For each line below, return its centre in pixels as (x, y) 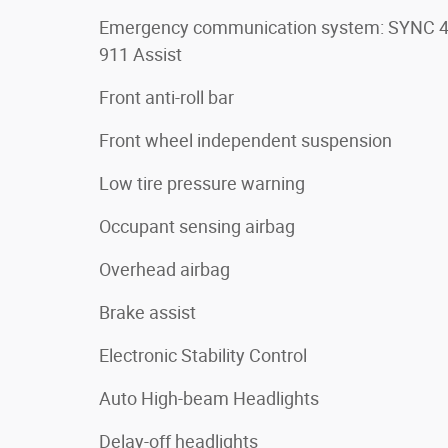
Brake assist (147, 312)
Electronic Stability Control (203, 355)
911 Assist (140, 54)
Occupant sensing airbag (197, 226)
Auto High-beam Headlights (209, 398)
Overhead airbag (164, 269)
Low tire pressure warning (202, 183)
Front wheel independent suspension (245, 140)
